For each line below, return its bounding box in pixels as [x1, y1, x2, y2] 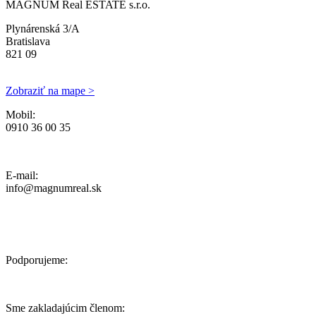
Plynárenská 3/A [6, 23, 80, 35]
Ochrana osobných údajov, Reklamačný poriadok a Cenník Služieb [6, 145, 305, 158]
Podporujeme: [6, 254, 68, 267]
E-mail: [6, 169, 38, 182]
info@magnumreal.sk [6, 182, 102, 195]
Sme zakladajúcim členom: [6, 302, 125, 315]
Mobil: [6, 109, 35, 121]
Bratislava [6, 35, 50, 48]
